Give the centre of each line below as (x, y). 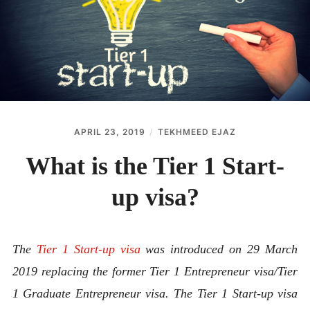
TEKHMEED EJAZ (197, 131)
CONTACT (52, 32)
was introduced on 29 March (219, 249)
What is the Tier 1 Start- (155, 166)
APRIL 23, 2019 (110, 131)
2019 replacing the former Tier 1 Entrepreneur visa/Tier (155, 271)
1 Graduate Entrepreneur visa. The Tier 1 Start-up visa (155, 293)
